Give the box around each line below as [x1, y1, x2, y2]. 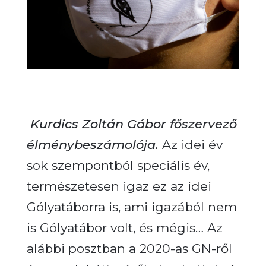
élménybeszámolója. [26, 137, 159, 152]
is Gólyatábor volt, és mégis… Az [26, 220, 223, 235]
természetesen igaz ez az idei [26, 178, 211, 194]
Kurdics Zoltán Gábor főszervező [30, 116, 237, 131]
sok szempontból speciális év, [26, 157, 210, 173]
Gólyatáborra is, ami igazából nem [26, 199, 237, 214]
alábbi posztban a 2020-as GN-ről [26, 240, 232, 256]
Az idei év [161, 137, 223, 152]
